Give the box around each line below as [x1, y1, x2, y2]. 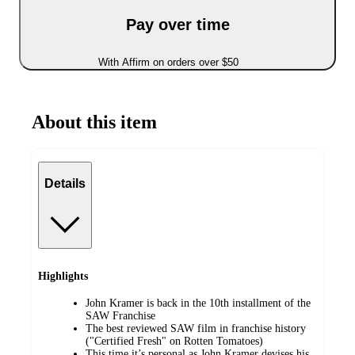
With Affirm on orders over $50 [97, 56, 239, 69]
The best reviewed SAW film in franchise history [86, 323, 306, 335]
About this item [32, 112, 157, 133]
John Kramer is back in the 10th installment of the [86, 297, 311, 310]
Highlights [38, 269, 88, 282]
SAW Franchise [86, 310, 155, 323]
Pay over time [125, 15, 230, 33]
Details [44, 176, 86, 190]
